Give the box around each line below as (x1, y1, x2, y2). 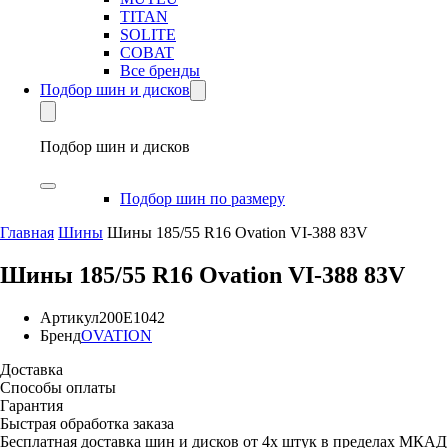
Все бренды (120, 62, 200, 79)
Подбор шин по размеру (120, 190, 285, 207)
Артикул (40, 308, 99, 326)
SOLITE (120, 26, 176, 43)
